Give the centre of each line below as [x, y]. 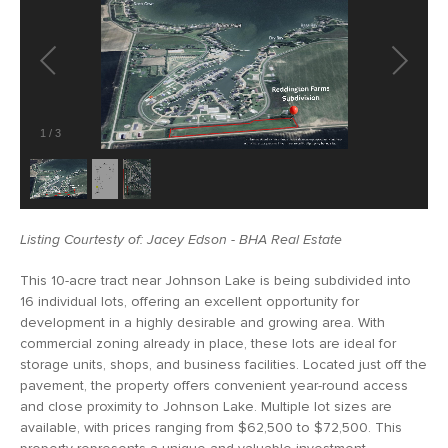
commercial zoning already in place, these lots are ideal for [208, 343]
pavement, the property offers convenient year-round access [214, 385]
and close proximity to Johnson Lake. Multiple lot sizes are [206, 406]
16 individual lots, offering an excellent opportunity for [189, 301]
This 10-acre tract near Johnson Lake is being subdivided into [215, 280]
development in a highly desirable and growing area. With [202, 322]
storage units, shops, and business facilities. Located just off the [223, 364]
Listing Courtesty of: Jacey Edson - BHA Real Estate [181, 239]
